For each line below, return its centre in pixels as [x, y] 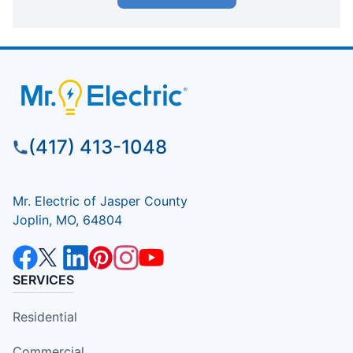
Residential [45, 316]
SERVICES [43, 279]
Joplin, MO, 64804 [67, 219]
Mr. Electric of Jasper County [100, 201]
